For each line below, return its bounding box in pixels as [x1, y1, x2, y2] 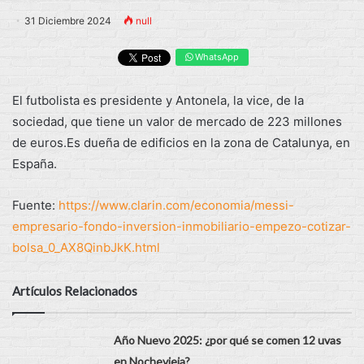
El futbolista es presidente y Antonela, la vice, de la [12, 92, 304, 108]
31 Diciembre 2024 [24, 15, 111, 27]
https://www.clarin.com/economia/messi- [58, 197, 294, 213]
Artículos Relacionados [12, 283, 137, 298]
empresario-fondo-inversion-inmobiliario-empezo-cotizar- [12, 218, 351, 234]
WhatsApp [192, 51, 239, 63]
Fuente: [12, 197, 58, 213]
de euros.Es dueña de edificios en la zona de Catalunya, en [12, 134, 350, 150]
